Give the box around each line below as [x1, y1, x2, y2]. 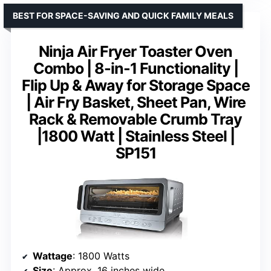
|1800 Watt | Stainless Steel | [36, 127, 235, 146]
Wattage [33, 250, 73, 263]
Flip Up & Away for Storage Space [21, 76, 250, 95]
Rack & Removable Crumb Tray [29, 110, 242, 129]
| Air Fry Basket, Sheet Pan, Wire [25, 93, 246, 112]
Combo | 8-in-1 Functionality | [33, 59, 238, 78]
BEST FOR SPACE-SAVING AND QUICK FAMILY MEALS [13, 10, 233, 21]
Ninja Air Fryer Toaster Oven [39, 42, 232, 61]
